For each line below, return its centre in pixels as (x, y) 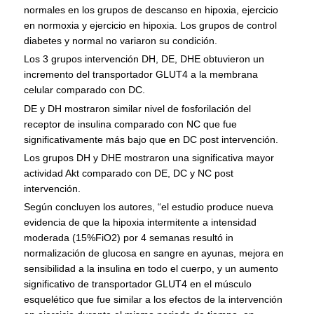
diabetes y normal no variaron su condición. (121, 41)
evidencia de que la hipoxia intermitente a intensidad (141, 222)
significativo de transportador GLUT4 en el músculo (138, 284)
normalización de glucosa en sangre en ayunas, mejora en (154, 253)
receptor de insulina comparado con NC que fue (131, 124)
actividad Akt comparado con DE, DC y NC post (129, 173)
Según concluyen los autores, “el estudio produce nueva (149, 206)
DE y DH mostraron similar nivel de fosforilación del (138, 108)
